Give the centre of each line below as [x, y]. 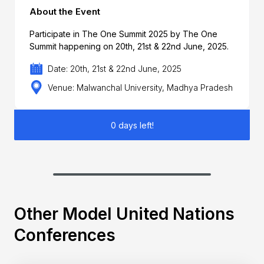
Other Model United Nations [124, 214]
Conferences [65, 235]
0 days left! [132, 125]
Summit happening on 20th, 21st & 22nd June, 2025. [129, 46]
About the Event [65, 11]
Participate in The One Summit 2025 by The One [123, 34]
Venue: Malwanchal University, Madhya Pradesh [141, 87]
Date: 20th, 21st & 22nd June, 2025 [115, 69]
